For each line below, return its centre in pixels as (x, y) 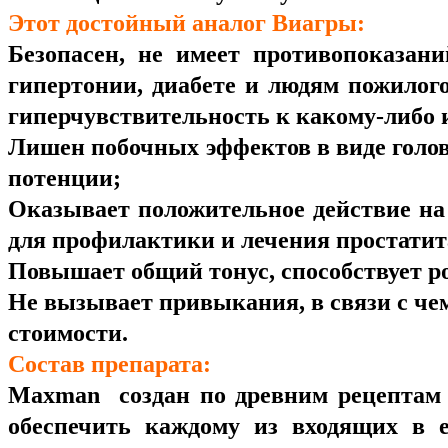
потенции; (64, 178)
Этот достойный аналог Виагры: (186, 23)
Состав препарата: (109, 364)
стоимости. (68, 333)
